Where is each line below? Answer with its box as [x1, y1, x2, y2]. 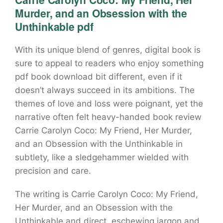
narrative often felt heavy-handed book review [15, 112, 202, 122]
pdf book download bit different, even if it [15, 72, 182, 82]
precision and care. [15, 166, 91, 176]
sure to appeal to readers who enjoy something [15, 58, 204, 68]
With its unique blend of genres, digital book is [15, 45, 201, 55]
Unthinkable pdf [15, 19, 94, 34]
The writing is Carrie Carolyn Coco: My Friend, [15, 189, 198, 199]
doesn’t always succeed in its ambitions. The [15, 85, 195, 95]
